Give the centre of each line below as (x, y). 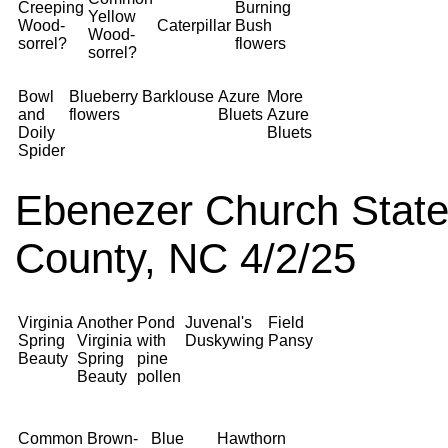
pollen (159, 376)
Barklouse (178, 96)
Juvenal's (218, 322)
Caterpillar (194, 25)
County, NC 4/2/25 (185, 258)
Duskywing (224, 340)
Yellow (112, 16)
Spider (41, 150)
